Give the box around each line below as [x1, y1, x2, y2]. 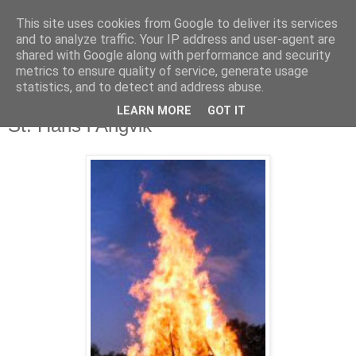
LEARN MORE [117, 104, 192, 118]
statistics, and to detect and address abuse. [16, 79, 264, 95]
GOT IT [207, 104, 246, 118]
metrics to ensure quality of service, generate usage [16, 64, 308, 79]
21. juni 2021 [8, 104, 91, 114]
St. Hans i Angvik [8, 114, 152, 136]
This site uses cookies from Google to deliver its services [16, 16, 338, 31]
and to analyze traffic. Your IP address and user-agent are [16, 32, 335, 47]
